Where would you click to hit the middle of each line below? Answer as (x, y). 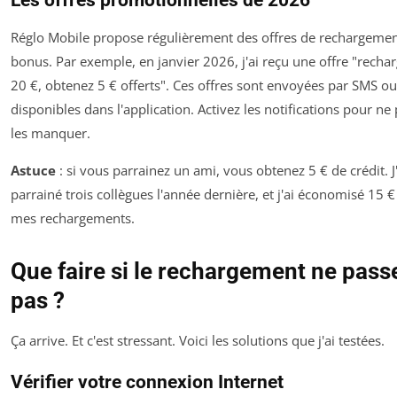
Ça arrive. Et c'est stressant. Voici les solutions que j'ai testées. (198, 340)
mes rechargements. (73, 218)
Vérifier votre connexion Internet (147, 381)
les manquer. (51, 132)
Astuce (33, 170)
